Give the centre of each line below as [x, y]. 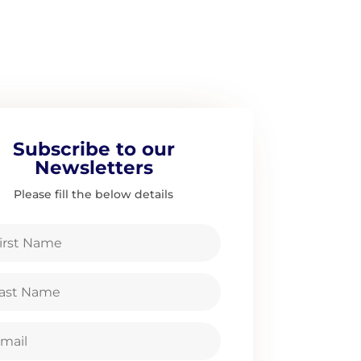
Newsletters [93, 168]
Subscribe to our [93, 149]
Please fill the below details [94, 195]
